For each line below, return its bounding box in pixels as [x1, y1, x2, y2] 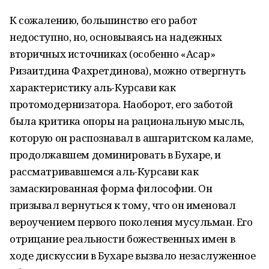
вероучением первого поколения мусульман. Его [10, 215, 253, 229]
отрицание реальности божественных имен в [10, 232, 235, 246]
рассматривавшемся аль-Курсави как [10, 165, 199, 178]
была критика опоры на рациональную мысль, [10, 114, 244, 128]
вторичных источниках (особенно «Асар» [10, 47, 216, 61]
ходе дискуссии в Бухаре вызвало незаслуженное [10, 249, 256, 262]
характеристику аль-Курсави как [10, 80, 176, 94]
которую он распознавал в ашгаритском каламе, [10, 131, 253, 145]
